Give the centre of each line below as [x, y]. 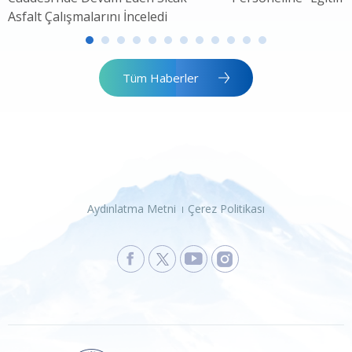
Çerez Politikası [227, 208]
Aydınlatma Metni [131, 208]
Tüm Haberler [161, 77]
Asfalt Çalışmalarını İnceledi [88, 16]
